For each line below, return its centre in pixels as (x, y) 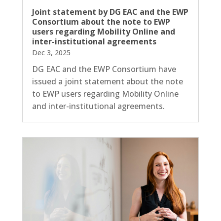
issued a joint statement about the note (107, 81)
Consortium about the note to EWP (101, 21)
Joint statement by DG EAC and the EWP (110, 12)
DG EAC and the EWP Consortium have (104, 69)
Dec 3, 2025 (51, 52)
